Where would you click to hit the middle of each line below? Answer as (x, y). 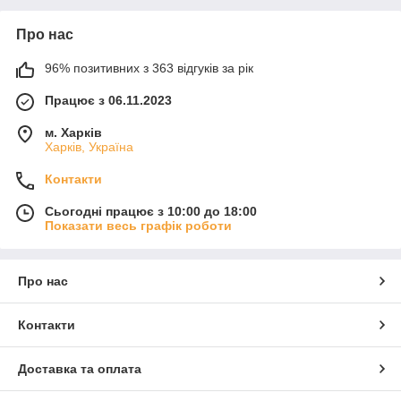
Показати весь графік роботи (138, 226)
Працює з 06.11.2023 (108, 101)
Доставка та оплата (80, 369)
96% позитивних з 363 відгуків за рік (149, 68)
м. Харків (73, 133)
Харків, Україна (89, 147)
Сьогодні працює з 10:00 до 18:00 (151, 212)
